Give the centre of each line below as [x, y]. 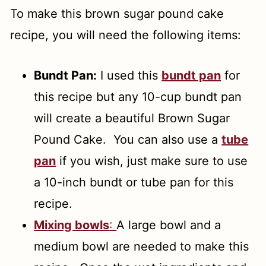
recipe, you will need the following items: [126, 35]
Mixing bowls [72, 225]
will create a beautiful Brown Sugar [132, 118]
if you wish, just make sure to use [152, 161]
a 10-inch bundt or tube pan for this [134, 182]
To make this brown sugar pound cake [117, 13]
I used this [129, 75]
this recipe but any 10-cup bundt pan [138, 96]
